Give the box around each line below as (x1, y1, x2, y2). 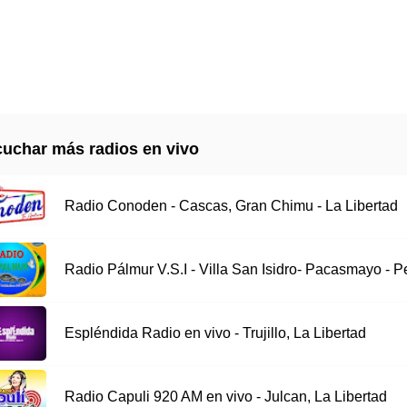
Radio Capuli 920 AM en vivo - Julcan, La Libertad (64, 389, 387, 405)
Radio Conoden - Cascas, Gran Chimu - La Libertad (64, 198, 398, 214)
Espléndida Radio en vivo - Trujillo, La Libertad (64, 325, 366, 342)
